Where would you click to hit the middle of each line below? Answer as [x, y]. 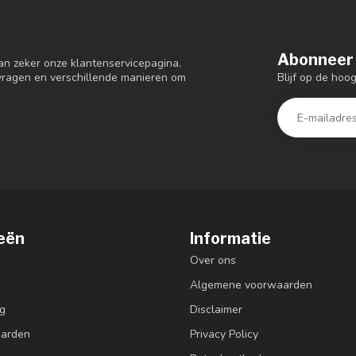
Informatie [230, 239]
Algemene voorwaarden [251, 285]
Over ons [213, 261]
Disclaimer [216, 310]
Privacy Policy [224, 335]
